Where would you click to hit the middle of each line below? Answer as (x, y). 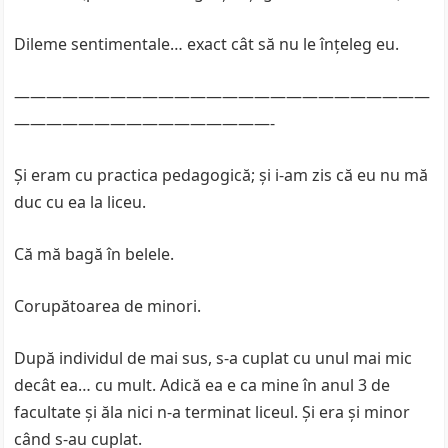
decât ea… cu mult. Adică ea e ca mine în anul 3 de (202, 385)
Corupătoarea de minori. (108, 306)
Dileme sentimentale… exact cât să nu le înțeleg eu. (207, 44)
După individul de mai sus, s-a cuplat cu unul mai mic (213, 358)
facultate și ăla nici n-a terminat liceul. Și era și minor (212, 412)
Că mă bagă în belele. (94, 254)
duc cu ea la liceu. (80, 202)
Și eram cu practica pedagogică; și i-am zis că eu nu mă (221, 175)
